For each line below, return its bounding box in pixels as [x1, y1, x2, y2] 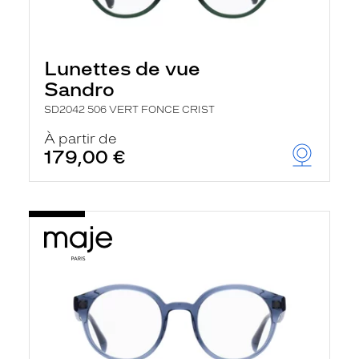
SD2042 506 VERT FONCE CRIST [44, 104, 215, 115]
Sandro [44, 78, 115, 101]
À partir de [44, 131, 117, 147]
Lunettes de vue [44, 57, 200, 80]
